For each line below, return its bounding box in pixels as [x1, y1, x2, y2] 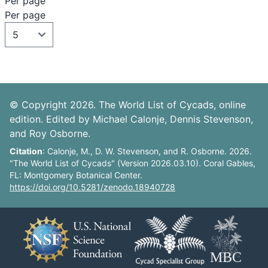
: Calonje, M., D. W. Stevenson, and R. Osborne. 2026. [42, 146, 252, 157]
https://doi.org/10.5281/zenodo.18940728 [10, 182, 175, 193]
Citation [10, 146, 42, 157]
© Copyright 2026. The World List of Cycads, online [10, 99, 246, 111]
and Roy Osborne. [10, 127, 90, 140]
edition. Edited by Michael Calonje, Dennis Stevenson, [10, 113, 253, 126]
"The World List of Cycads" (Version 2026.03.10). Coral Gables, [10, 158, 255, 169]
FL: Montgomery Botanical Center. [10, 170, 142, 181]
